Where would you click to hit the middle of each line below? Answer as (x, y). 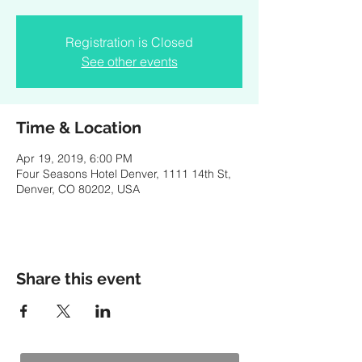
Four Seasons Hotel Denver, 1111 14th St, (124, 174)
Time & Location (79, 128)
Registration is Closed (129, 42)
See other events (129, 61)
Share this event (79, 279)
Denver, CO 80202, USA (78, 189)
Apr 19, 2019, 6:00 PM (74, 158)
